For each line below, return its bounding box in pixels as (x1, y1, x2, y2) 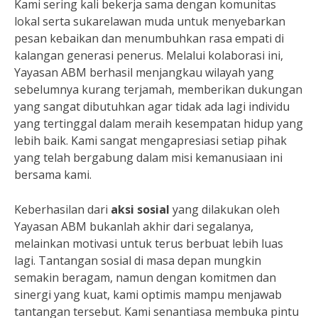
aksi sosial (111, 202, 170, 218)
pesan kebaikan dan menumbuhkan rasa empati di (14, 31, 284, 47)
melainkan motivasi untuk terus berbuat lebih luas (14, 236, 283, 252)
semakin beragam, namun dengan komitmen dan (14, 270, 276, 286)
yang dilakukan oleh (170, 202, 280, 218)
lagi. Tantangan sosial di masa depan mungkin (14, 253, 261, 269)
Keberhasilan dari (14, 202, 111, 218)
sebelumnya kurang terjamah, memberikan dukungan (14, 82, 302, 98)
